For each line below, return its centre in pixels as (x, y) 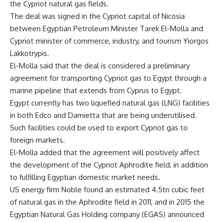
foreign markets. (37, 140)
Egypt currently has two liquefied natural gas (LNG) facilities (110, 103)
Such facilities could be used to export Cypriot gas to (99, 127)
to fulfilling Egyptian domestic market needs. (85, 177)
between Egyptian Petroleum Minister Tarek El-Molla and (107, 28)
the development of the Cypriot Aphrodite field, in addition (109, 165)
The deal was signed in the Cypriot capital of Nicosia (97, 16)
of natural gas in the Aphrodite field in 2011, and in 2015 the (107, 202)
